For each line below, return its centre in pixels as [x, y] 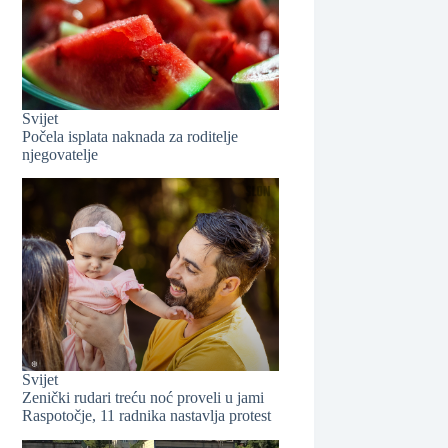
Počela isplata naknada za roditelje [130, 136]
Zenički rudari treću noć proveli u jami [143, 397]
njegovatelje [60, 154]
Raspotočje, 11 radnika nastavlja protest [147, 415]
